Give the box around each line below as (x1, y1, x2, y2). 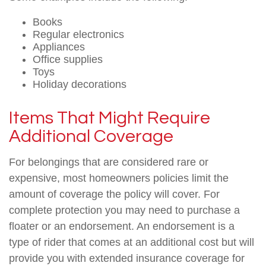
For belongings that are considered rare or (9, 156, 208, 168)
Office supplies (33, 53, 103, 65)
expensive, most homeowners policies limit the (9, 172, 229, 184)
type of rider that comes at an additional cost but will (9, 236, 254, 248)
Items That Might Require (9, 109, 210, 127)
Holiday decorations (33, 78, 126, 90)
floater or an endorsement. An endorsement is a (9, 220, 235, 232)
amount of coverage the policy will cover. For (9, 188, 220, 200)
